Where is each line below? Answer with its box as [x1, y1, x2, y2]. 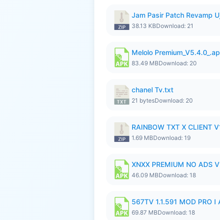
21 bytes [132, 97, 155, 104]
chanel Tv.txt [132, 85, 173, 94]
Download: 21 [156, 22, 193, 29]
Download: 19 [153, 134, 191, 141]
